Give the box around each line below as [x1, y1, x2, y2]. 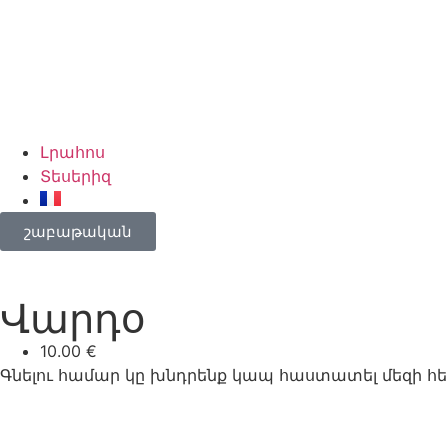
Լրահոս [40, 142, 105, 162]
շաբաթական [24, 222, 132, 241]
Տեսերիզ [40, 166, 111, 186]
